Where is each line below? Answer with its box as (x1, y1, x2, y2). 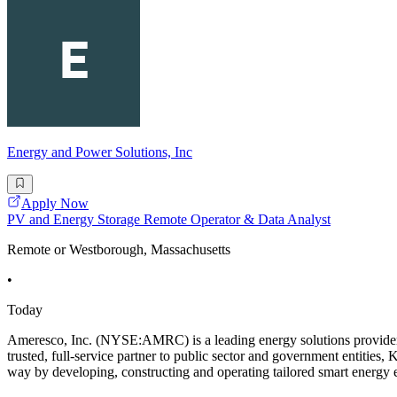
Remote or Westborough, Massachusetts (7, 241, 230, 257)
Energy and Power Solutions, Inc (7, 144, 192, 160)
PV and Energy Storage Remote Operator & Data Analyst (7, 211, 331, 227)
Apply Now (21, 195, 89, 211)
